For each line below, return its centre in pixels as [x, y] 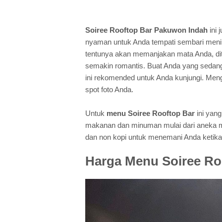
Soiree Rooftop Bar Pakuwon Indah [146, 30]
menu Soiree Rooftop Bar [151, 113]
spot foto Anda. [109, 90]
